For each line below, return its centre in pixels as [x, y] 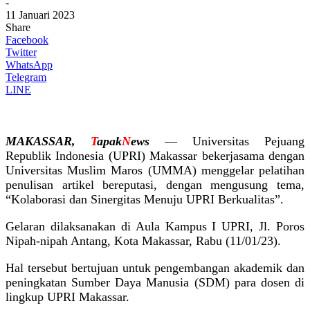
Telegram [26, 77]
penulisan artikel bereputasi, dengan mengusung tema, [155, 184]
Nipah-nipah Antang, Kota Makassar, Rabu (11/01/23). [143, 240]
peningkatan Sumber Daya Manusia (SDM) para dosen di [155, 282]
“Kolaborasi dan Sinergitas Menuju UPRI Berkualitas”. [145, 199]
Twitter [21, 52]
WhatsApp [29, 64]
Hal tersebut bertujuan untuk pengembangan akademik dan [155, 267]
